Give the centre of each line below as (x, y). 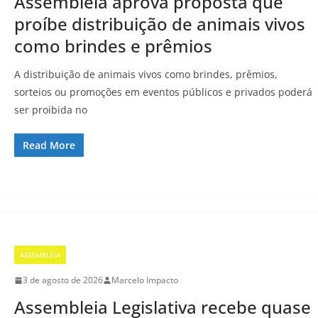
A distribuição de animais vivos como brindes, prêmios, (146, 75)
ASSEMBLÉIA (40, 255)
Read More (49, 146)
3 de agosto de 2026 (63, 280)
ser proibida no (51, 110)
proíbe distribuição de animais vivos (160, 24)
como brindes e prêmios (113, 46)
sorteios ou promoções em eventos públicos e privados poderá (163, 92)
